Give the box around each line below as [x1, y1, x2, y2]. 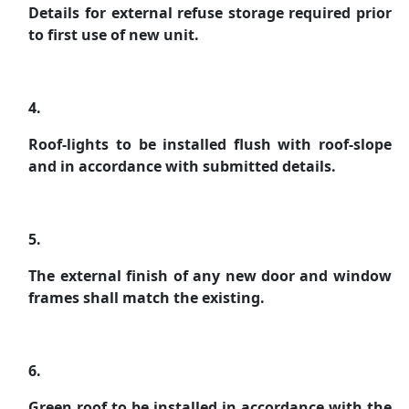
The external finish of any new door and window [28, 266, 392, 286]
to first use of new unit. [28, 25, 200, 45]
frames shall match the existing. [28, 288, 266, 308]
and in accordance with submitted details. [28, 156, 337, 176]
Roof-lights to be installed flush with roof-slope [28, 134, 392, 154]
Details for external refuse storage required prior [28, 3, 392, 23]
